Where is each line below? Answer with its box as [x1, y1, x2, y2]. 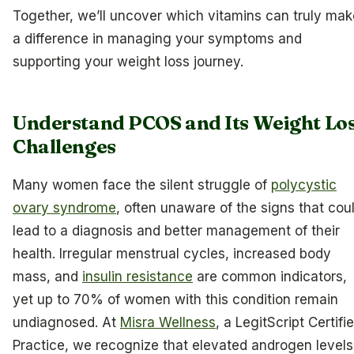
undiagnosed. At [13, 314, 120, 330]
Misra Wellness [120, 314, 216, 330]
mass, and [13, 268, 82, 284]
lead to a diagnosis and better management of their [13, 222, 340, 239]
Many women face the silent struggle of [13, 176, 271, 193]
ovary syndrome [13, 199, 116, 216]
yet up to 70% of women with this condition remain [13, 291, 338, 307]
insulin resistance [82, 268, 193, 284]
